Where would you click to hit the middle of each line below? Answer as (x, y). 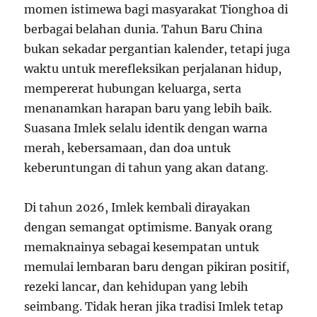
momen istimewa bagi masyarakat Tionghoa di (156, 10)
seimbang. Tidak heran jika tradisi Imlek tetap (154, 307)
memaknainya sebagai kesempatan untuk (142, 247)
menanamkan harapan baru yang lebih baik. (148, 109)
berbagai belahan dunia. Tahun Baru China (144, 29)
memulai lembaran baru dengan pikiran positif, (157, 267)
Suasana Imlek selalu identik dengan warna (146, 128)
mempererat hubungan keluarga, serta (133, 89)
